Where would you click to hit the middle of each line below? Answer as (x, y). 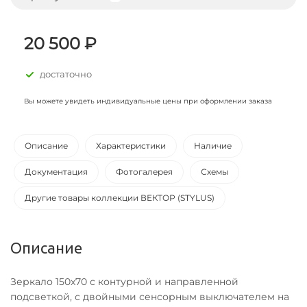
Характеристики (131, 146)
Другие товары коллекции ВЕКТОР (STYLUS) (120, 198)
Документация (56, 172)
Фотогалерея (144, 172)
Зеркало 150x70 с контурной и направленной (124, 282)
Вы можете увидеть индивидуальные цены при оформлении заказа (148, 101)
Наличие (213, 146)
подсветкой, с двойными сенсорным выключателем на (150, 297)
